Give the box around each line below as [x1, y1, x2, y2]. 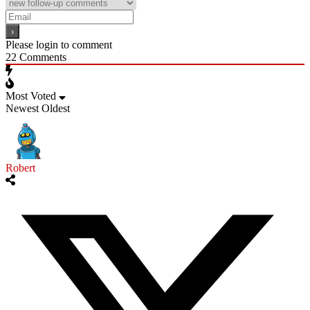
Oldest [42, 102, 70, 114]
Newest [6, 102, 39, 114]
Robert [6, 161, 35, 174]
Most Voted [6, 89, 56, 102]
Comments [17, 51, 66, 63]
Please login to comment [6, 38, 112, 51]
